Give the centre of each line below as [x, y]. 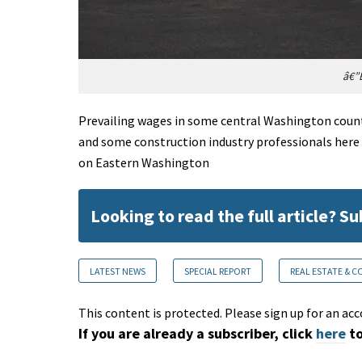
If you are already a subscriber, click [196, 334]
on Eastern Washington [144, 163]
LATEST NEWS [118, 271]
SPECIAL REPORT [218, 271]
